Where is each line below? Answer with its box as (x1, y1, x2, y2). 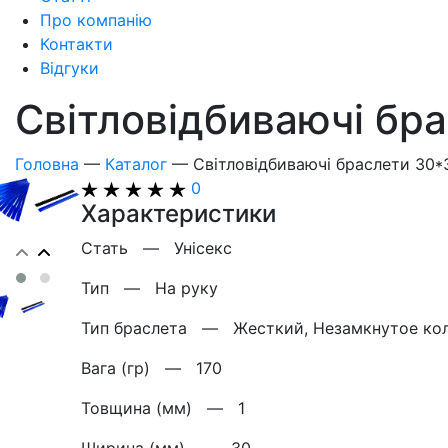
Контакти (40, 34, 113, 54)
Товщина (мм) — (81, 398, 238, 418)
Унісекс (174, 238, 232, 258)
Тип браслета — (81, 318, 233, 338)
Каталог (105, 154, 167, 174)
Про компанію (40, 10, 152, 30)
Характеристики (81, 199, 276, 228)
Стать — (81, 238, 174, 258)
